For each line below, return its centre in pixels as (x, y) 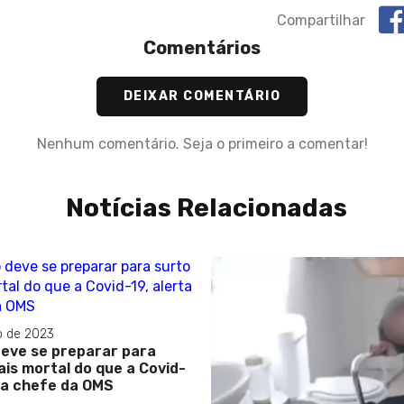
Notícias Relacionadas (207, 208)
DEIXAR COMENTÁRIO (202, 96)
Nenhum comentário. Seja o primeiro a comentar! (202, 144)
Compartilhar (321, 20)
